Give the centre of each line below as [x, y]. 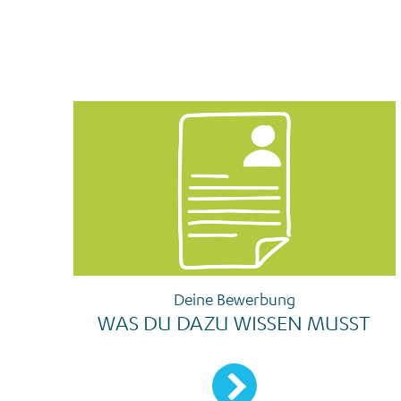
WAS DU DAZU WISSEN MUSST [235, 322]
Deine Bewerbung [234, 299]
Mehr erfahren [251, 370]
